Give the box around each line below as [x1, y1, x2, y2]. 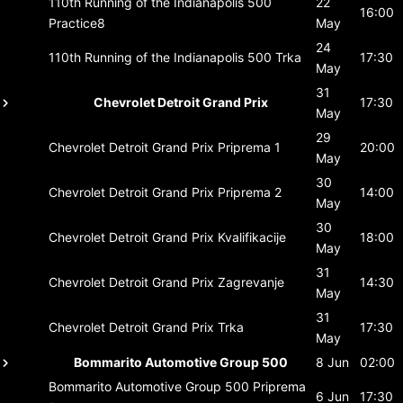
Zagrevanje [218, 273, 284, 290]
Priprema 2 [218, 184, 282, 200]
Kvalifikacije [218, 228, 286, 245]
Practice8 [49, 14, 105, 31]
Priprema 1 [218, 139, 281, 155]
